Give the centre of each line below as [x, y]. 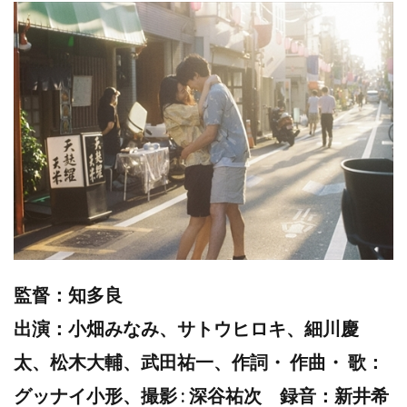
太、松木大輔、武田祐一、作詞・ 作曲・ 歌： [199, 361]
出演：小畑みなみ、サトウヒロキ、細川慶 [186, 328]
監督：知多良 [68, 294]
